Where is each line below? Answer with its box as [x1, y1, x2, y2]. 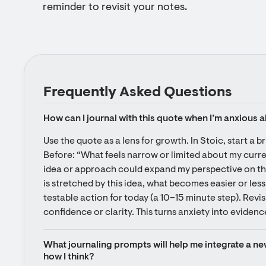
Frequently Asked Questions [43, 85, 232, 100]
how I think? [43, 252, 94, 262]
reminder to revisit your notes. [43, 2, 187, 13]
